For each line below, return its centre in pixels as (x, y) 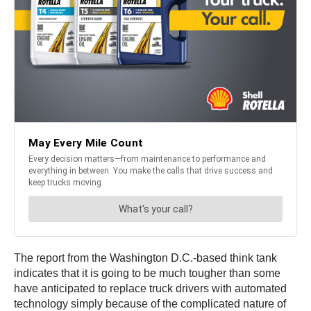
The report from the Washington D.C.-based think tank (145, 258)
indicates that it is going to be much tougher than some (147, 274)
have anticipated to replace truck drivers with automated (150, 289)
